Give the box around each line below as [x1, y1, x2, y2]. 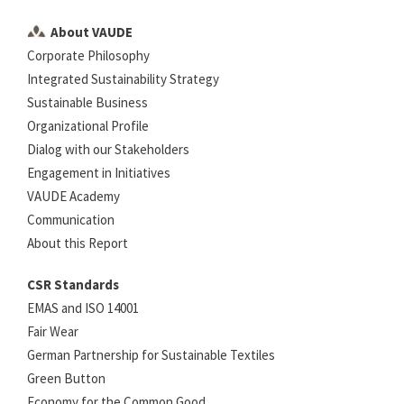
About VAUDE [50, 23, 133, 41]
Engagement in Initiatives [27, 163, 170, 181]
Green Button [27, 369, 106, 387]
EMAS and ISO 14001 [27, 298, 139, 317]
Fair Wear [27, 322, 78, 340]
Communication [27, 210, 115, 228]
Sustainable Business [27, 93, 148, 111]
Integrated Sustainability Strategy [27, 69, 219, 87]
